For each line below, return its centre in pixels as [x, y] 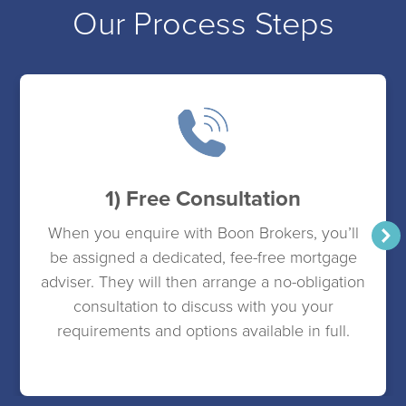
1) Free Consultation [203, 198]
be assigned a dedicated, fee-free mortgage [203, 257]
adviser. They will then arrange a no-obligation [203, 281]
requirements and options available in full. [203, 330]
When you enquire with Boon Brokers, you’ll [203, 232]
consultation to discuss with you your [203, 306]
